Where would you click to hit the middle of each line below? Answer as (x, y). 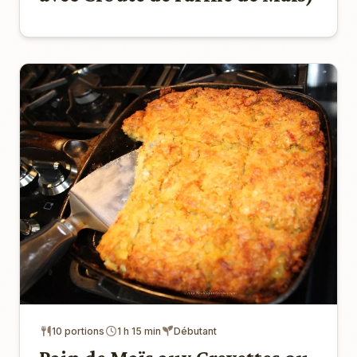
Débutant (195, 331)
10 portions (78, 331)
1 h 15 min (139, 331)
